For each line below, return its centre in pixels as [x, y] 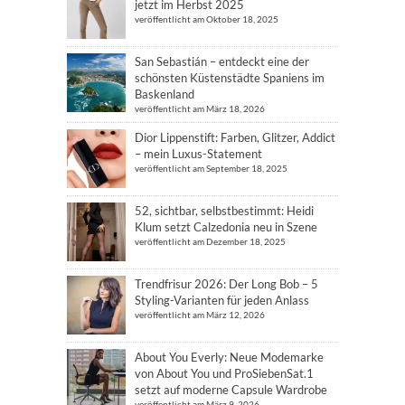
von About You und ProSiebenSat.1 [224, 373]
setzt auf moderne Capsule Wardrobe [231, 389]
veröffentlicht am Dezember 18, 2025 [210, 241]
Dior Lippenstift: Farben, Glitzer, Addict [235, 137]
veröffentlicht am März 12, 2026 [200, 314]
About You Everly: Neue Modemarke [229, 357]
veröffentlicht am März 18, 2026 [200, 108]
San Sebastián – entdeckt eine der [222, 61]
